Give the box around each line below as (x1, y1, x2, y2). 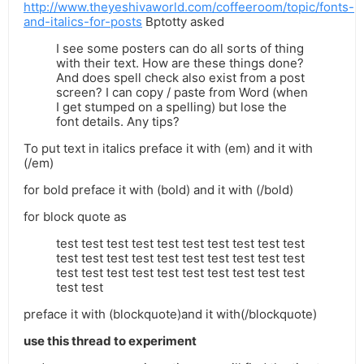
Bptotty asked (142, 14, 224, 30)
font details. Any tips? (56, 114, 180, 130)
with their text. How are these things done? (56, 55, 304, 71)
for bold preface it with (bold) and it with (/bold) (24, 182, 293, 198)
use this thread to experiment (24, 333, 197, 349)
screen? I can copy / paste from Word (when (56, 84, 308, 101)
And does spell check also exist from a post (56, 70, 305, 86)
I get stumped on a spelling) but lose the (56, 99, 287, 115)
